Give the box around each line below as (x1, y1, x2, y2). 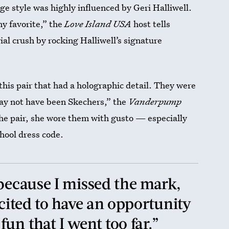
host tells (131, 18, 171, 30)
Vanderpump (128, 96, 182, 107)
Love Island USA (64, 18, 132, 30)
